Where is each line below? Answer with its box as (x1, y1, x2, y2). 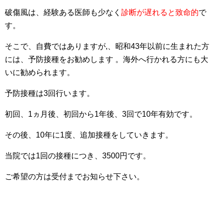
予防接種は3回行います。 (5, 89, 94, 97)
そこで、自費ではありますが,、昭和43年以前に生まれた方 (5, 42, 209, 50)
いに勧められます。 (5, 68, 75, 77)
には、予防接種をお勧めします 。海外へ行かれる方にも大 (5, 55, 208, 63)
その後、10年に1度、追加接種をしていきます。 (5, 131, 173, 139)
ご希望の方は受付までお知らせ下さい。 (5, 172, 144, 181)
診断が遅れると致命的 (121, 8, 199, 16)
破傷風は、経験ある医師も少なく (5, 8, 121, 16)
